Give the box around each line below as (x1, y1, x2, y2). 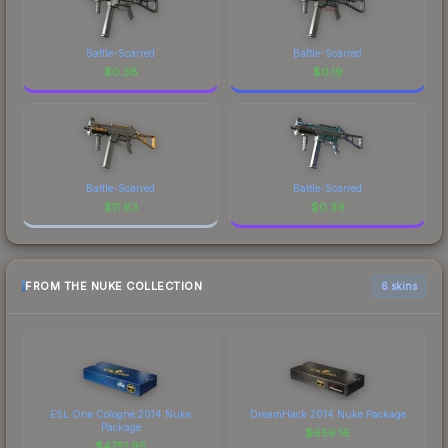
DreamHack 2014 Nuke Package (249, 407, 406, 420)
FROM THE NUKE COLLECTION (25, 279, 202, 294)
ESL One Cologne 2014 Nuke (50, 407, 191, 420)
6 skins (381, 279, 417, 292)
